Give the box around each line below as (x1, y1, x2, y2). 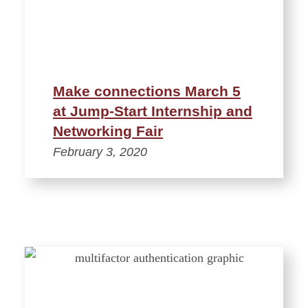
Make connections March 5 (53, 82, 241, 99)
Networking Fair (53, 122, 163, 139)
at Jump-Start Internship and (53, 102, 252, 119)
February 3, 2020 (53, 144, 147, 159)
